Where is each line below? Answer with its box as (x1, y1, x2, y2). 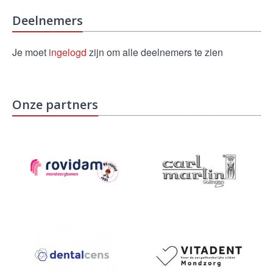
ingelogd (49, 45, 87, 59)
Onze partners (12, 96, 98, 113)
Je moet (12, 45, 49, 59)
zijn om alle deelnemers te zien (87, 45, 223, 59)
